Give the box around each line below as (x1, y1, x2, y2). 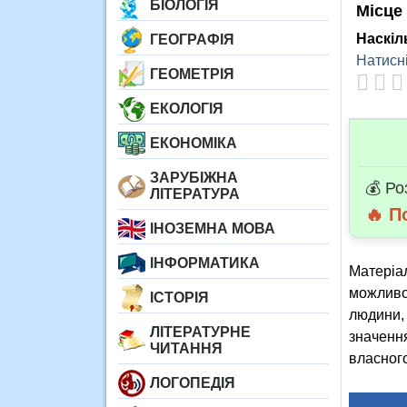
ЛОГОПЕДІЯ (150, 375, 235, 391)
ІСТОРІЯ (150, 290, 209, 305)
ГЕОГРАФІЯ (150, 32, 234, 47)
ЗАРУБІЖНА (150, 170, 238, 185)
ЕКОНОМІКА (150, 135, 237, 151)
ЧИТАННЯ (150, 341, 223, 356)
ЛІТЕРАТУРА (150, 186, 240, 202)
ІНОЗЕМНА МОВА (150, 221, 275, 236)
